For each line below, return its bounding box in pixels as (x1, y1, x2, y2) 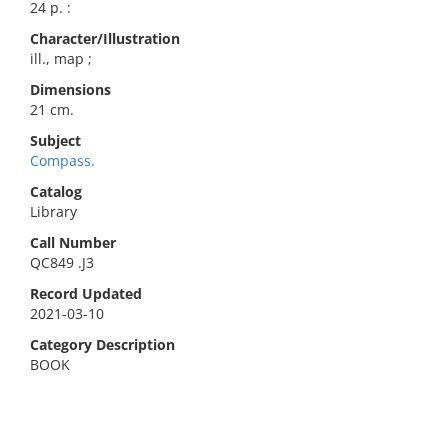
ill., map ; (30, 49, 92, 68)
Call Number (30, 233, 116, 252)
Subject (30, 131, 81, 150)
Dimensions (30, 80, 111, 99)
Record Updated (30, 284, 142, 303)
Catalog (30, 182, 82, 201)
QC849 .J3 (30, 253, 94, 272)
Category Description (30, 335, 175, 354)
